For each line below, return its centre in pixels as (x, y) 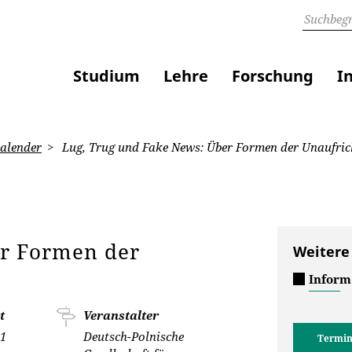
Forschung (273, 76)
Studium (106, 76)
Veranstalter (121, 315)
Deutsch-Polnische (134, 336)
